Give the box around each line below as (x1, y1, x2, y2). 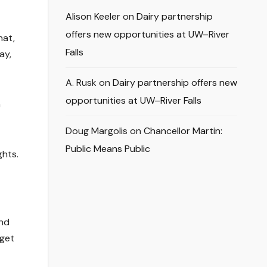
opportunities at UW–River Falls (65, 94, 201, 107)
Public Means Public (65, 142, 150, 156)
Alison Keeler (65, 10, 120, 23)
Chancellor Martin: (143, 125, 222, 138)
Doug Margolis (65, 125, 128, 138)
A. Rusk (65, 76, 97, 89)
